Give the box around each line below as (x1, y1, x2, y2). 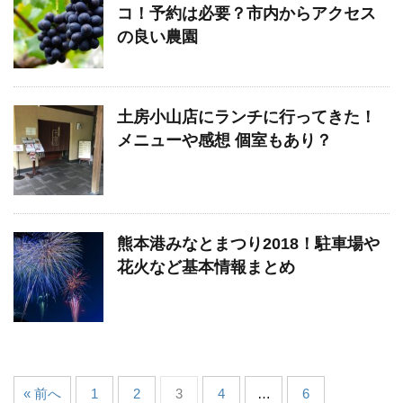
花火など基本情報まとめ (117, 257, 295, 276)
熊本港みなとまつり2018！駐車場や (117, 234, 380, 253)
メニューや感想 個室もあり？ (117, 130, 332, 149)
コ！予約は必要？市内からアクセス (117, 4, 376, 22)
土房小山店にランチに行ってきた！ (117, 107, 376, 126)
